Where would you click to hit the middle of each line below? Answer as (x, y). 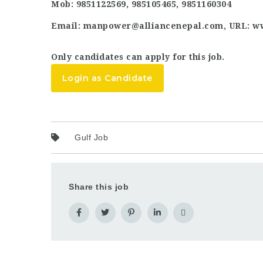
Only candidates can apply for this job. (138, 57)
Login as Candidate (107, 78)
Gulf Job (91, 137)
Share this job (99, 187)
